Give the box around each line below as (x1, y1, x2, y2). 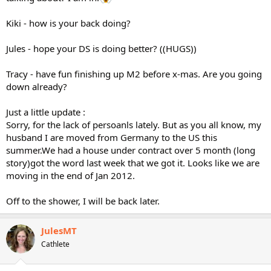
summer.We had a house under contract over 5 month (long (6, 143, 255, 156)
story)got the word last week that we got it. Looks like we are (6, 156, 260, 169)
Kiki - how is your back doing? (6, 16, 131, 29)
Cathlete (41, 238, 70, 249)
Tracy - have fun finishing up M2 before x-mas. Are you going (6, 67, 262, 80)
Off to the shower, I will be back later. (6, 194, 160, 207)
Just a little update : (6, 105, 85, 118)
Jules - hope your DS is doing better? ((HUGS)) (6, 42, 197, 54)
